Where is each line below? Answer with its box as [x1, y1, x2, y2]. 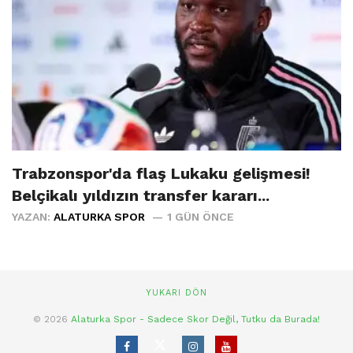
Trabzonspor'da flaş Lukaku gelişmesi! [12, 164, 310, 184]
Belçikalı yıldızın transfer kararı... [12, 186, 269, 206]
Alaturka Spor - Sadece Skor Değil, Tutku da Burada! [71, 314, 320, 325]
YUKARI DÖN [146, 288, 207, 299]
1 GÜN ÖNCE [167, 210, 234, 224]
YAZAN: [12, 210, 54, 224]
